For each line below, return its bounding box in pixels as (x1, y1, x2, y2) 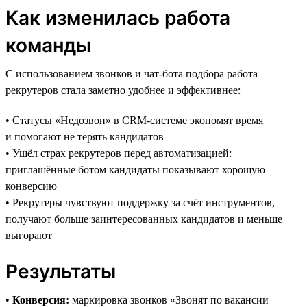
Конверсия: (12, 293, 69, 306)
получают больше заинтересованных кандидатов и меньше (5, 212, 282, 225)
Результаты (5, 259, 116, 283)
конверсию (5, 180, 57, 192)
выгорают (5, 229, 52, 241)
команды (5, 33, 91, 57)
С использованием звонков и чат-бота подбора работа (5, 67, 258, 79)
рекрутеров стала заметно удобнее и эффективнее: (5, 84, 241, 96)
